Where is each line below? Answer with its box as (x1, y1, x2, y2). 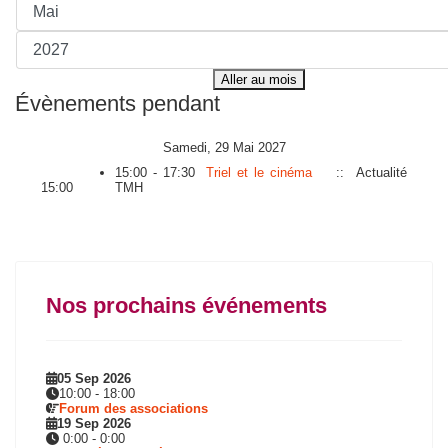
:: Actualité (324, 165, 407, 180)
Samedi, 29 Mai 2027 (162, 140, 286, 155)
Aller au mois (220, 72, 297, 87)
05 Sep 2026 (57, 371, 131, 386)
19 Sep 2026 (57, 416, 131, 431)
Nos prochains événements (46, 293, 327, 318)
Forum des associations (59, 401, 208, 416)
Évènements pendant (15, 91, 220, 116)
